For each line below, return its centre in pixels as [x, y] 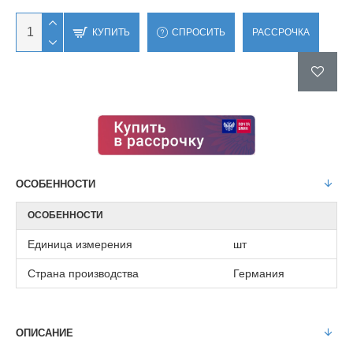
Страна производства [83, 273]
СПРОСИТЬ [199, 32]
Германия [259, 273]
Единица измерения [80, 244]
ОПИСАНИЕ [45, 333]
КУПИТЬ [111, 32]
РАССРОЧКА [281, 32]
